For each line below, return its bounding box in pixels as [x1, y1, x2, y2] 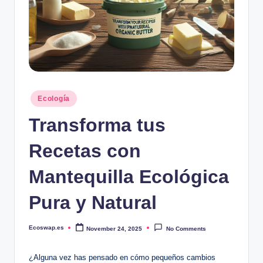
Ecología [38, 95, 70, 103]
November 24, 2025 [86, 225, 143, 232]
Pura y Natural [29, 191, 157, 213]
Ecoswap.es [29, 224, 64, 231]
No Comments [166, 225, 206, 232]
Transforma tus [29, 114, 166, 136]
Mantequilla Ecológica [29, 166, 229, 187]
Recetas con [29, 140, 141, 161]
